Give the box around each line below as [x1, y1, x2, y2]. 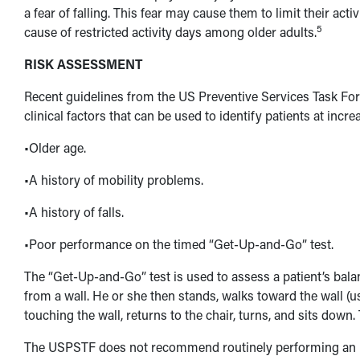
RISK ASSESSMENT [23, 55, 142, 72]
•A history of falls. [23, 203, 124, 220]
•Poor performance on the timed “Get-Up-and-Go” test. [23, 235, 333, 252]
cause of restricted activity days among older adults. [23, 23, 317, 40]
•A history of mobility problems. [23, 171, 203, 188]
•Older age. [23, 139, 86, 156]
